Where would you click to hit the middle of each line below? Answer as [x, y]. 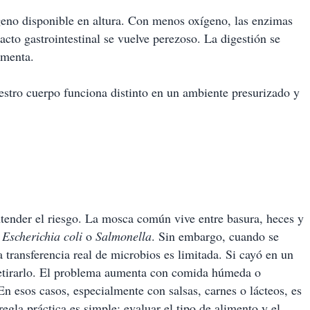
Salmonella [124, 236]
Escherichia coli [42, 236]
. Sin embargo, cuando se [215, 236]
